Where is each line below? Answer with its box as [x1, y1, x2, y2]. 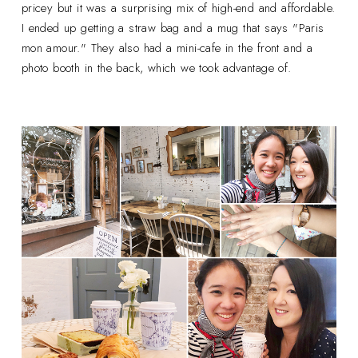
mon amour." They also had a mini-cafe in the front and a [21, 38, 313, 57]
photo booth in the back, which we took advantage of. [21, 58, 296, 77]
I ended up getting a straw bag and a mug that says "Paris [21, 18, 324, 37]
